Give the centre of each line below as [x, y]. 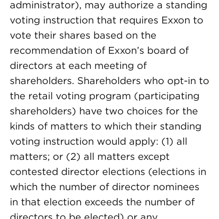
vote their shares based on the [83, 35]
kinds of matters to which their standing [106, 126]
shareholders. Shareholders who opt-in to [109, 81]
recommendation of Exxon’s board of [99, 50]
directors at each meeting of [78, 66]
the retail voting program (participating [105, 96]
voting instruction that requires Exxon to [107, 20]
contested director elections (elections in [108, 172]
